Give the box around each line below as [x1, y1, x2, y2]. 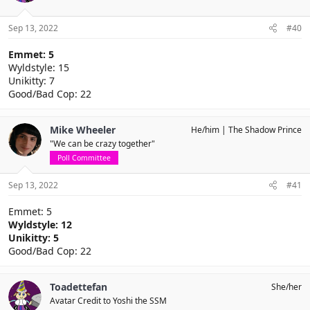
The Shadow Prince [228, 124, 302, 136]
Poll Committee [57, 153, 111, 163]
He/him [191, 124, 219, 136]
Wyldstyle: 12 [8, 218, 72, 231]
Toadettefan [50, 280, 107, 293]
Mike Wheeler [50, 123, 116, 136]
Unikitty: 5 [8, 231, 59, 244]
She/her [271, 281, 302, 293]
